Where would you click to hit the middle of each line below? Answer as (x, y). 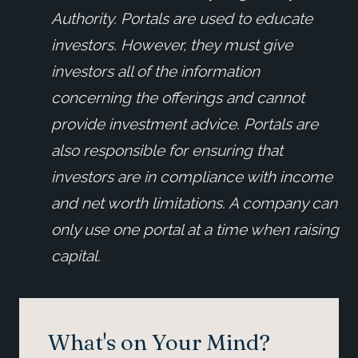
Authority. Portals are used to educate (182, 18)
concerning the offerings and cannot (178, 97)
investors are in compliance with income (192, 176)
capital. (78, 255)
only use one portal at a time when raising (195, 229)
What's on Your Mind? (159, 342)
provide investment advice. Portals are (185, 123)
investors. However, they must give (172, 44)
